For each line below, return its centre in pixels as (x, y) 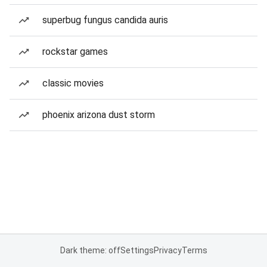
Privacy (167, 250)
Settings (137, 250)
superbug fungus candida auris (105, 20)
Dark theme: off (90, 250)
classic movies (73, 83)
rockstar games (75, 52)
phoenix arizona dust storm (99, 115)
